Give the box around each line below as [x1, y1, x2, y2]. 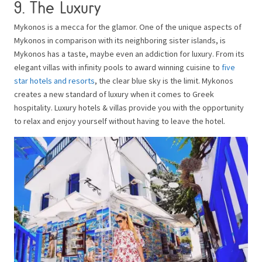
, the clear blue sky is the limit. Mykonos [95, 75, 233, 86]
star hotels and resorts [14, 75, 95, 86]
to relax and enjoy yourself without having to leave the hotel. [14, 115, 225, 126]
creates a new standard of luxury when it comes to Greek [14, 88, 214, 99]
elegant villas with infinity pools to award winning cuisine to [14, 61, 222, 73]
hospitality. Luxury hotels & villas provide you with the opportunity [14, 102, 244, 113]
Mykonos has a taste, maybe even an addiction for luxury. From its [14, 48, 244, 59]
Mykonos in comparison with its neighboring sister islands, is [14, 35, 226, 46]
